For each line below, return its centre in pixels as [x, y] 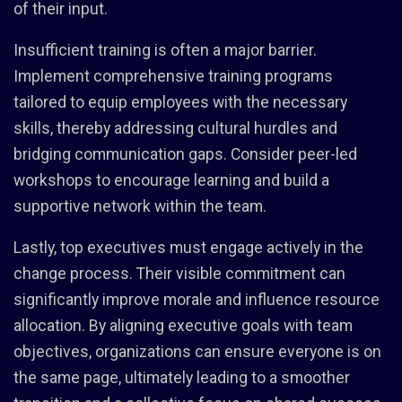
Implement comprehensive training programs [173, 76]
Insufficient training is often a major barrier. [165, 50]
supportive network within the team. [140, 206]
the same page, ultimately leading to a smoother [182, 377]
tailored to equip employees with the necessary [180, 102]
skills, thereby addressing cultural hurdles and [175, 128]
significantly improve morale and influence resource [197, 299]
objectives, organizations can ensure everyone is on [197, 351]
